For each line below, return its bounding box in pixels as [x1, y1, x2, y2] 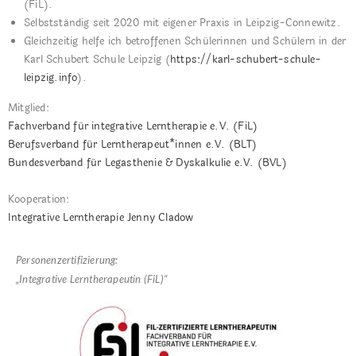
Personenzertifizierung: [16, 253, 118, 266]
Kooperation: [8, 191, 70, 207]
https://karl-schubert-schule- [170, 51, 321, 68]
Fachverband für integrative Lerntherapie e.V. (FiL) [8, 118, 258, 134]
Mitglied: [8, 99, 49, 116]
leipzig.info [24, 69, 78, 86]
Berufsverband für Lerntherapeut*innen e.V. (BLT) [8, 136, 257, 153]
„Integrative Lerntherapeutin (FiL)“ [16, 272, 167, 285]
